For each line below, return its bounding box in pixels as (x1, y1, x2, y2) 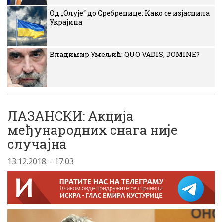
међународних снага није (7, 121, 178, 138)
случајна (7, 135, 67, 152)
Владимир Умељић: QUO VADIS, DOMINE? (50, 50, 200, 59)
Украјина (50, 17, 82, 27)
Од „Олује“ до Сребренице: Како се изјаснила (50, 8, 210, 18)
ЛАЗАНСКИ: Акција (7, 108, 134, 124)
